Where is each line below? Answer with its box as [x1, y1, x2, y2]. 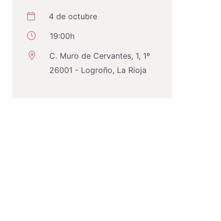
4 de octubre [46, 11, 97, 21]
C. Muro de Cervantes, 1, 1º [49, 51, 150, 61]
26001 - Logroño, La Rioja [49, 65, 147, 75]
